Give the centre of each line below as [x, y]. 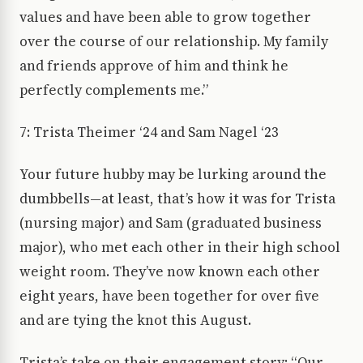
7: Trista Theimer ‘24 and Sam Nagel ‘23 [149, 132]
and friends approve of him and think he [154, 66]
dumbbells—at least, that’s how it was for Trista [177, 199]
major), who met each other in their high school [180, 248]
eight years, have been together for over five [169, 296]
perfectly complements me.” [114, 90]
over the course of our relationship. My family [174, 42]
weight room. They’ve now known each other [170, 272]
